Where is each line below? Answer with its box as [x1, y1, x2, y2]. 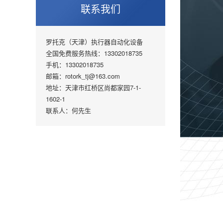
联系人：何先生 [46, 106, 91, 115]
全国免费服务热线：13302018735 [46, 48, 142, 58]
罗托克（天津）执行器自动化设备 [46, 37, 143, 46]
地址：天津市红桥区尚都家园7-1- [46, 83, 141, 92]
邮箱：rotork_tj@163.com [46, 71, 120, 81]
